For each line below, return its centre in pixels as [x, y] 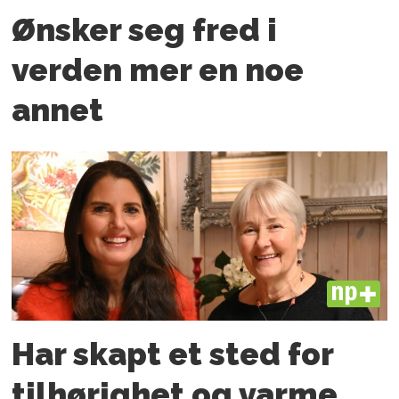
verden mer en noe [158, 70]
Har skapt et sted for [173, 354]
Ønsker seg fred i [145, 30]
